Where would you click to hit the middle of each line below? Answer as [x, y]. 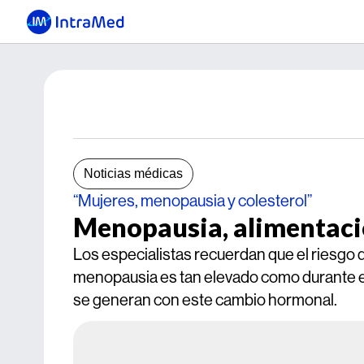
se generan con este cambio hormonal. [205, 299]
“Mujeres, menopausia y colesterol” [193, 200]
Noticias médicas [133, 173]
